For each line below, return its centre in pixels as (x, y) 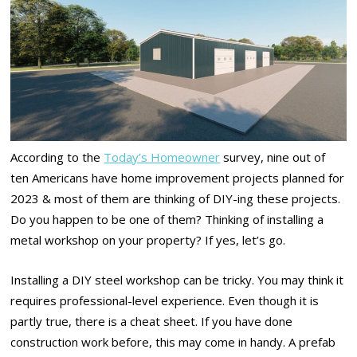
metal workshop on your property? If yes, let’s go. (148, 239)
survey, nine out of (273, 157)
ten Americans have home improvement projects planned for (178, 177)
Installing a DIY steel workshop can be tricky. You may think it (177, 280)
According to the (57, 157)
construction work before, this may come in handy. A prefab (173, 342)
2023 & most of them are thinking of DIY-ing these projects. (176, 198)
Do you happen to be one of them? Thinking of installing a (167, 219)
